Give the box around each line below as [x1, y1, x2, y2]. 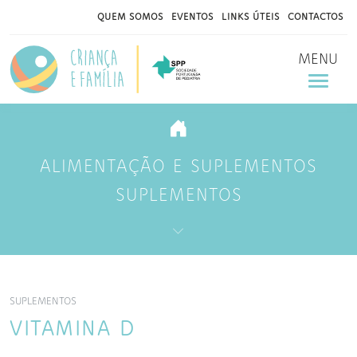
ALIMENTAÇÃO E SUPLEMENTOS [40, 158, 317, 177]
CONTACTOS [288, 11, 343, 23]
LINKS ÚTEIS [222, 11, 280, 23]
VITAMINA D [10, 318, 135, 341]
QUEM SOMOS [97, 11, 163, 23]
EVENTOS [171, 11, 214, 23]
